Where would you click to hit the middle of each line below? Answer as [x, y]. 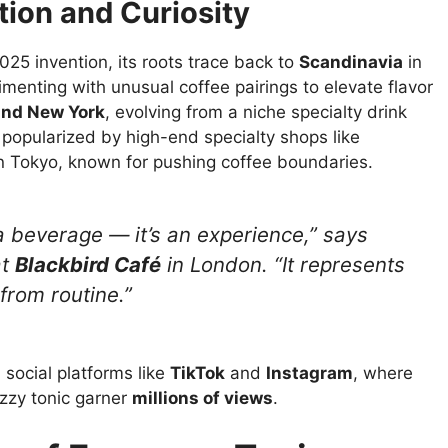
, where [383, 372]
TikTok [197, 372]
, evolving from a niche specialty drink [256, 111]
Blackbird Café [88, 265]
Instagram [309, 372]
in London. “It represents [283, 265]
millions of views [202, 397]
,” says [336, 235]
